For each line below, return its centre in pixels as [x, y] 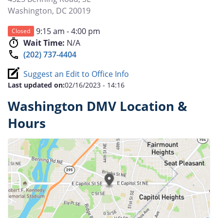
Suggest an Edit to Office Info [76, 74]
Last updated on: [36, 85]
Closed [21, 31]
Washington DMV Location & [98, 106]
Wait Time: [44, 43]
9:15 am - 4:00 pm [68, 31]
